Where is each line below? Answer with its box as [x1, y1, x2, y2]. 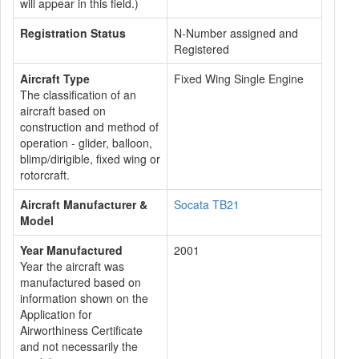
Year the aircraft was [20, 258, 124, 274]
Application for [20, 306, 92, 322]
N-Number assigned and [174, 25, 298, 41]
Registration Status [20, 25, 126, 41]
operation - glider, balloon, [20, 135, 152, 151]
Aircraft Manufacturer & [20, 196, 147, 212]
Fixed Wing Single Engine [174, 71, 304, 87]
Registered [174, 41, 229, 57]
